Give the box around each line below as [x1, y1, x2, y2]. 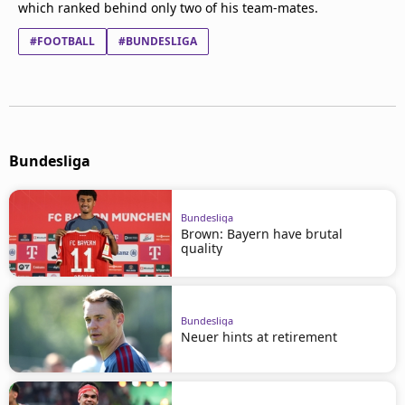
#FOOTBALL [30, 33, 95, 49]
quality [181, 239, 222, 257]
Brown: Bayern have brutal [181, 224, 343, 242]
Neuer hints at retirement [181, 327, 337, 345]
